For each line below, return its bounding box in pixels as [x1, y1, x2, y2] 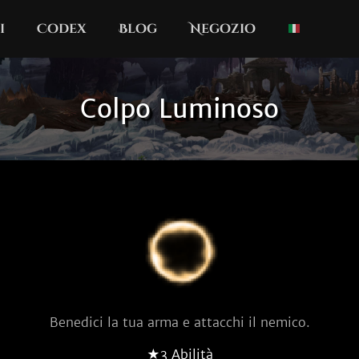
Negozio [189, 20, 256, 38]
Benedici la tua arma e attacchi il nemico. [49, 314, 310, 330]
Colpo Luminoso [80, 93, 279, 125]
